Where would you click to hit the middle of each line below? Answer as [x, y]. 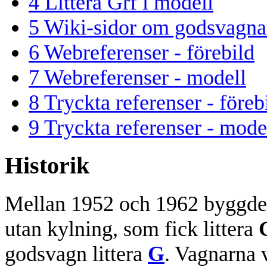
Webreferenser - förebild [149, 52]
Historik [47, 165]
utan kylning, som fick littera [132, 229]
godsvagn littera [76, 254]
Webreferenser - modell [145, 77]
